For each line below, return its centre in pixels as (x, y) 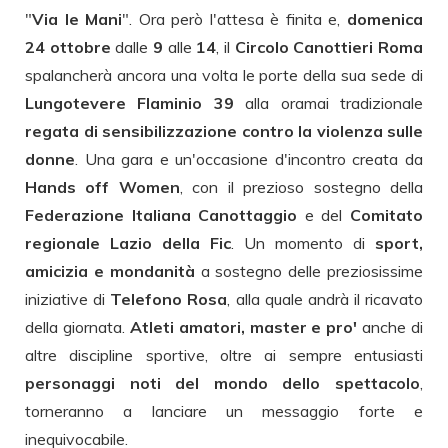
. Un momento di (303, 242)
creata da (388, 158)
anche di (390, 326)
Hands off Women (102, 186)
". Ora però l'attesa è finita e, (235, 18)
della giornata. (77, 326)
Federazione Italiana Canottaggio (165, 214)
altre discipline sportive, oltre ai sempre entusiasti (224, 354)
